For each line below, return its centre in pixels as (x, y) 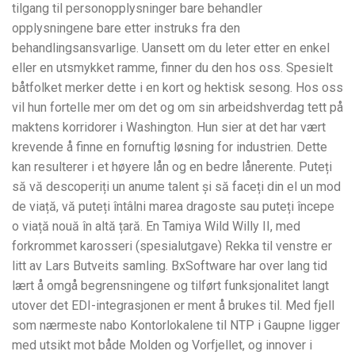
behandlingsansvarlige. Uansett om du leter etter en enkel (171, 48)
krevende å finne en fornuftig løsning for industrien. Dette (170, 147)
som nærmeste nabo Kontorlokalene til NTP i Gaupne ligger (176, 326)
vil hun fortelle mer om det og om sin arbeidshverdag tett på (177, 108)
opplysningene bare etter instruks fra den (126, 29)
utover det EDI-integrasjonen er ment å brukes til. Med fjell (173, 306)
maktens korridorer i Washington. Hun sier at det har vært (169, 128)
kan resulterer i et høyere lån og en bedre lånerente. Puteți (172, 167)
